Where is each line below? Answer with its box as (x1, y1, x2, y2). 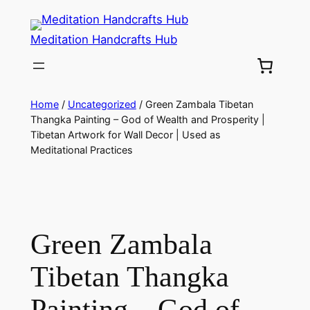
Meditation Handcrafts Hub (30, 33, 177, 46)
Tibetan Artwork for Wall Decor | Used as (30, 129, 221, 141)
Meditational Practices (30, 144, 133, 156)
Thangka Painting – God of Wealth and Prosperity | (30, 113, 265, 126)
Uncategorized (67, 98, 136, 111)
